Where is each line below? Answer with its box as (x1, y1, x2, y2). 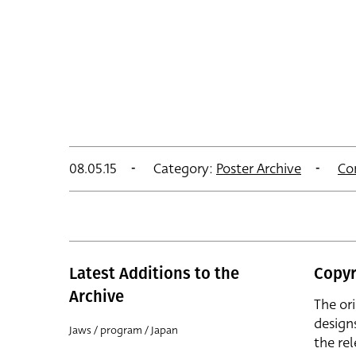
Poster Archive (216, 158, 301, 179)
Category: (153, 158, 213, 179)
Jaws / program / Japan (69, 322, 178, 338)
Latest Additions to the (69, 263, 239, 283)
